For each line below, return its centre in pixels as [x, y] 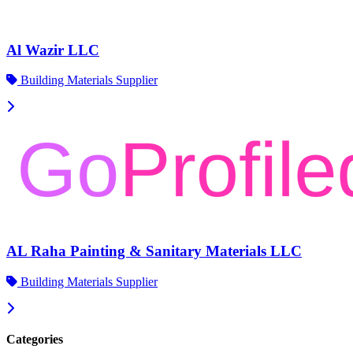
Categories [35, 340]
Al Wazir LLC [53, 50]
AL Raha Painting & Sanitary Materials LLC [154, 251]
